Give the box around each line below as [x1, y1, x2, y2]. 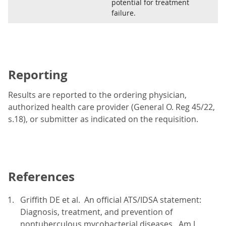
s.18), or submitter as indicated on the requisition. [8, 114, 198, 125]
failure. [111, 8, 136, 18]
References [8, 168, 75, 186]
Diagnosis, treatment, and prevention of [20, 206, 173, 218]
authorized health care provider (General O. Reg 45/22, [8, 101, 215, 113]
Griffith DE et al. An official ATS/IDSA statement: [20, 194, 203, 206]
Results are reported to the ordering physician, [8, 89, 187, 101]
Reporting [8, 66, 68, 84]
